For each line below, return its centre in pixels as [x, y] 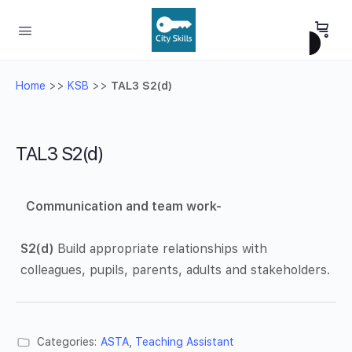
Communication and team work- [123, 206]
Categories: [67, 342]
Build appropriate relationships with [161, 249]
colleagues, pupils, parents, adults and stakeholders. [176, 270]
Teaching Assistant [185, 342]
